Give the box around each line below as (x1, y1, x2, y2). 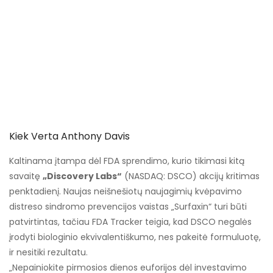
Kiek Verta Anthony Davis (9, 129, 130, 144)
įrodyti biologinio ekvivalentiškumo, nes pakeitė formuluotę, (9, 231, 261, 244)
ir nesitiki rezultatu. (9, 246, 88, 259)
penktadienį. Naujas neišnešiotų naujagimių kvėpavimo (9, 185, 242, 198)
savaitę (9, 170, 43, 183)
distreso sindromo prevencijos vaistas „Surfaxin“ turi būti (9, 200, 247, 213)
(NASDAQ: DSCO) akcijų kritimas (122, 170, 260, 183)
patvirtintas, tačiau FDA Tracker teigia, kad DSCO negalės (9, 216, 252, 229)
